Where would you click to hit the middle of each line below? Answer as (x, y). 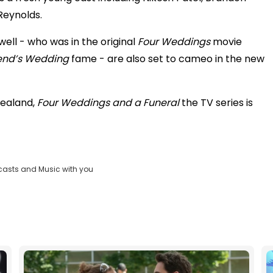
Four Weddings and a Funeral (107, 103)
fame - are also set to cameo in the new (167, 59)
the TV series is (216, 103)
